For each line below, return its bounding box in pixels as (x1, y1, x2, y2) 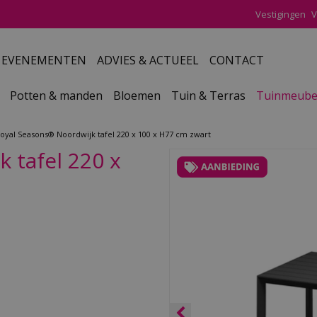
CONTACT (209, 52, 264, 68)
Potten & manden (10, 88, 103, 103)
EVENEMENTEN (1, 52, 86, 68)
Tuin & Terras (171, 88, 246, 103)
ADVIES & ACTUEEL (97, 52, 199, 68)
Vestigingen (255, 8, 306, 21)
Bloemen (113, 88, 161, 103)
